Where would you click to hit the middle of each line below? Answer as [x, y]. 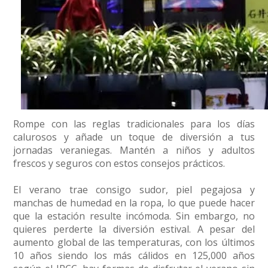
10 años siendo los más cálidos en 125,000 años [134, 256]
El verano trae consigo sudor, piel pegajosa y [134, 190]
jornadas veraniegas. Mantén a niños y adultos [134, 150]
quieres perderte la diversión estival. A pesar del [134, 229]
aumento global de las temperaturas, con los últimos [134, 243]
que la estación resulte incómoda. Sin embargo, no [134, 216]
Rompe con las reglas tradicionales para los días [134, 124]
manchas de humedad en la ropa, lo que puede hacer [134, 203]
